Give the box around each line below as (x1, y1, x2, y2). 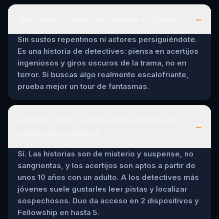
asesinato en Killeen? (18, 128, 100, 138)
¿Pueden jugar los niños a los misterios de (18, 114, 179, 125)
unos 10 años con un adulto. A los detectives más (18, 172, 199, 182)
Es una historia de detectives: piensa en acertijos (18, 46, 198, 56)
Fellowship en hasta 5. (18, 207, 99, 217)
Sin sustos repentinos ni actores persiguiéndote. (18, 34, 197, 44)
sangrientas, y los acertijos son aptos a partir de (18, 160, 196, 170)
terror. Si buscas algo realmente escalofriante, (18, 69, 189, 79)
